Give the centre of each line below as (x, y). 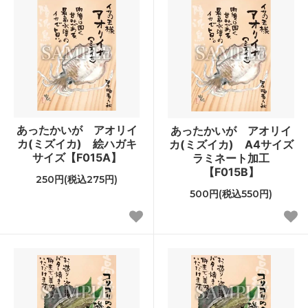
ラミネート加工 (231, 158)
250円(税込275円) (77, 179)
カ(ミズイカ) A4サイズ (231, 144)
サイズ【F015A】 (77, 157)
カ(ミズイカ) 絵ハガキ (77, 143)
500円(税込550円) (231, 194)
